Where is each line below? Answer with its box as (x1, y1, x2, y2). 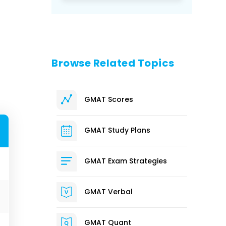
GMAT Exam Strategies (84, 156, 167, 166)
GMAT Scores (84, 94, 134, 104)
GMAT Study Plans (84, 125, 151, 135)
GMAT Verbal (84, 187, 133, 197)
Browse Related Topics (51, 55, 175, 70)
